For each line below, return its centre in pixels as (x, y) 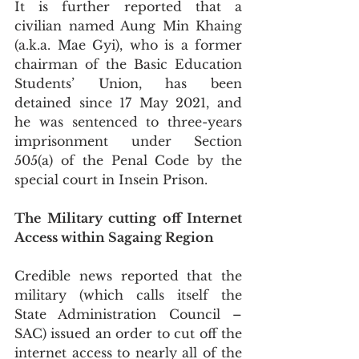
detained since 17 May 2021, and (128, 103)
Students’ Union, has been (128, 83)
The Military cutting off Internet (128, 218)
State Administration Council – (128, 314)
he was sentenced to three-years (128, 122)
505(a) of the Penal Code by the (128, 160)
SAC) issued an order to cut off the (128, 333)
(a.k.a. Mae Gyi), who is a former (128, 45)
